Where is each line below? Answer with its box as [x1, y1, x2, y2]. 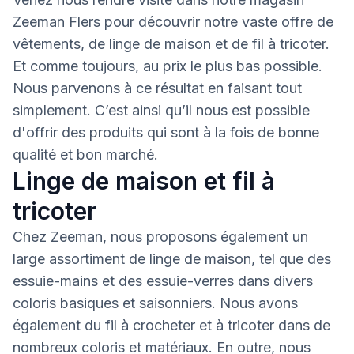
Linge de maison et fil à [13, 167, 275, 195]
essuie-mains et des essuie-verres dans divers [13, 273, 313, 289]
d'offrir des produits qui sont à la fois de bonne [13, 124, 319, 141]
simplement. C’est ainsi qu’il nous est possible [13, 102, 310, 119]
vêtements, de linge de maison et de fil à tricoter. [13, 36, 330, 52]
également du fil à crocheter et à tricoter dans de [13, 317, 330, 333]
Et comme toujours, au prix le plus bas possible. [13, 58, 322, 74]
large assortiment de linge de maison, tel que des [13, 250, 331, 267]
